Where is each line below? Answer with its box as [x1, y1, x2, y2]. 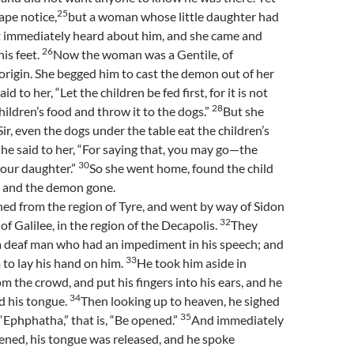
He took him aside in [137, 255, 247, 270]
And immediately [191, 312, 284, 327]
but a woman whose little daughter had [68, 9, 279, 24]
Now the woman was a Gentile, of [53, 47, 233, 62]
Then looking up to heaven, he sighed [81, 293, 280, 308]
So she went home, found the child [89, 160, 273, 175]
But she [223, 104, 264, 119]
